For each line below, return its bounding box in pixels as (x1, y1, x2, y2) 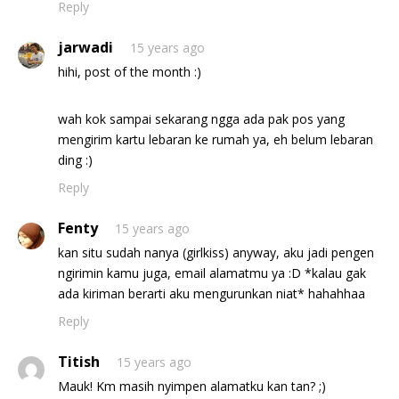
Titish (58, 352, 100, 371)
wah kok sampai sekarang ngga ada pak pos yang (58, 110, 345, 127)
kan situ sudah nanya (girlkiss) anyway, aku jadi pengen (58, 244, 374, 261)
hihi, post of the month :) (58, 63, 201, 80)
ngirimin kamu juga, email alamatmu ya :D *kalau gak (58, 265, 366, 281)
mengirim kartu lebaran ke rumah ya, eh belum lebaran (58, 131, 373, 148)
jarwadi (58, 37, 113, 57)
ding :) (58, 151, 93, 168)
